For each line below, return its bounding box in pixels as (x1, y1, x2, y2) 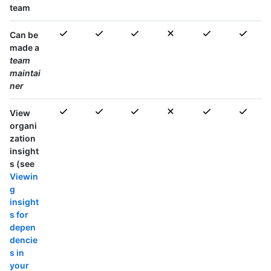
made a (10, 42, 39, 53)
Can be (10, 30, 38, 41)
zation (10, 133, 36, 144)
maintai (10, 68, 41, 79)
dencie (10, 235, 38, 246)
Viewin (10, 171, 38, 182)
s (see (10, 158, 34, 169)
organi (10, 120, 37, 131)
